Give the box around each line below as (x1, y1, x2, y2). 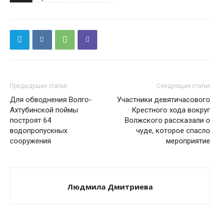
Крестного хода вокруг (132, 105, 210, 114)
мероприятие (166, 136, 210, 145)
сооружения (10, 136, 51, 145)
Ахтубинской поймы (10, 105, 78, 114)
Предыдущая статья (10, 82, 67, 89)
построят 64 (10, 115, 51, 125)
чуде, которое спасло (136, 126, 210, 135)
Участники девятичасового (117, 95, 210, 104)
